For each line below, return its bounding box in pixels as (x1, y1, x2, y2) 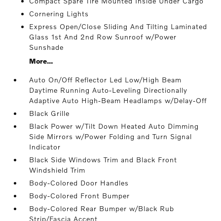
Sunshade (29, 43, 64, 52)
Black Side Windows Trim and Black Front (29, 155, 178, 164)
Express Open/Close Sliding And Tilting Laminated (29, 22, 208, 31)
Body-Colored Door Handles (29, 179, 129, 187)
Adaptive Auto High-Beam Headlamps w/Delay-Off (29, 96, 207, 105)
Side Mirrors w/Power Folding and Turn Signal (29, 132, 192, 141)
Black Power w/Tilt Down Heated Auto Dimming (29, 122, 199, 131)
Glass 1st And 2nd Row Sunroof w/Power (29, 33, 177, 41)
